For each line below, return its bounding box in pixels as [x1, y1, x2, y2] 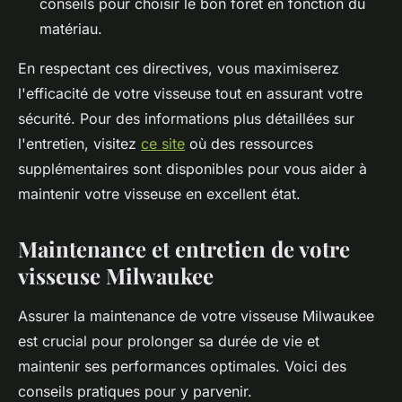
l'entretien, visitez [18, 135, 141, 153]
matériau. [39, 20, 102, 39]
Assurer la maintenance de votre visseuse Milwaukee [18, 307, 374, 326]
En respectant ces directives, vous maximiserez [18, 59, 339, 78]
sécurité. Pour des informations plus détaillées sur [18, 109, 354, 128]
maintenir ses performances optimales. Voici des [18, 357, 346, 376]
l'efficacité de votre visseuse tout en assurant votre [18, 84, 363, 103]
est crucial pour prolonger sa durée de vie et [18, 332, 319, 351]
